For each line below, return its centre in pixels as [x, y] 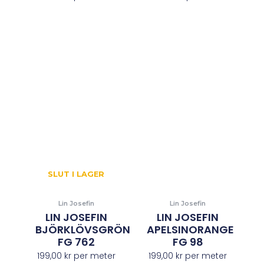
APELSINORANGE [191, 229]
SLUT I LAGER [76, 174]
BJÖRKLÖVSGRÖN [82, 229]
